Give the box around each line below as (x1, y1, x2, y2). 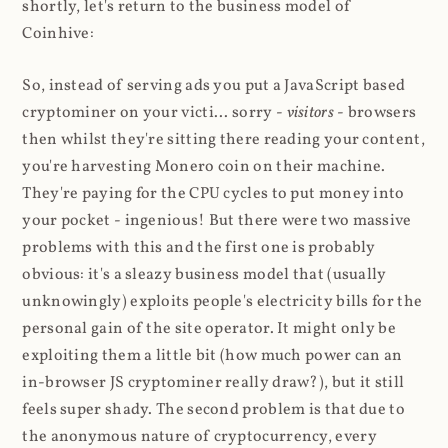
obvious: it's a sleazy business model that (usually (22, 263, 387, 286)
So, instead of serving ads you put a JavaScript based (22, 74, 406, 97)
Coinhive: (22, 22, 95, 45)
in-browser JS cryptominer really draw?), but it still (22, 371, 405, 394)
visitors (286, 101, 338, 124)
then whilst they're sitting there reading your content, (22, 128, 425, 151)
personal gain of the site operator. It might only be (22, 317, 396, 340)
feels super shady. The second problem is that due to (22, 398, 405, 421)
